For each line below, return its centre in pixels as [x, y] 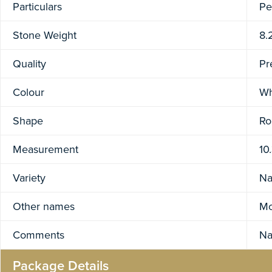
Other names [44, 207]
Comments [39, 235]
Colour [29, 93]
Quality [29, 64]
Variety [29, 178]
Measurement [46, 150]
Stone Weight [45, 36]
